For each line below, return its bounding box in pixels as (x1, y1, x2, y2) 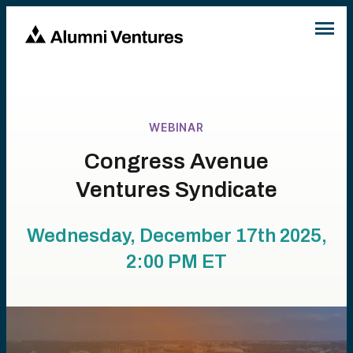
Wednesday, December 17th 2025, (26, 225, 327, 246)
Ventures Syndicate (75, 177, 277, 202)
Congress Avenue (84, 149, 269, 173)
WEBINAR (149, 121, 204, 134)
